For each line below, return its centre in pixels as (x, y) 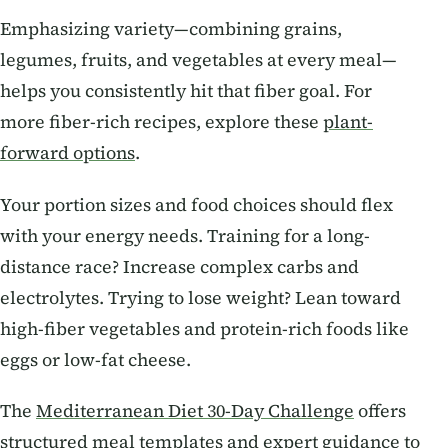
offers (380, 411)
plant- (348, 122)
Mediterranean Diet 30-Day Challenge (195, 411)
